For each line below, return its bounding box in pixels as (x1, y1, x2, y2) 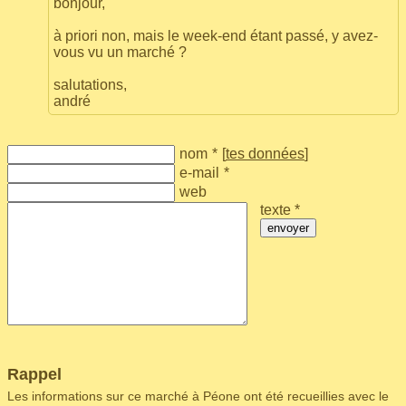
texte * (260, 202, 301, 217)
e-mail (179, 165, 219, 180)
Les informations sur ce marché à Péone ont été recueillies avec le (7, 389, 389, 403)
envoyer (267, 221, 310, 235)
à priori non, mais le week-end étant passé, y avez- (53, 28, 378, 43)
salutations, (53, 77, 127, 92)
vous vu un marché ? (53, 44, 187, 60)
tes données (226, 146, 304, 161)
